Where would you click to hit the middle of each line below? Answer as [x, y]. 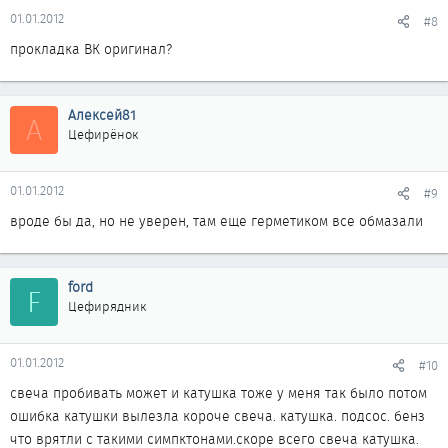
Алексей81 [102, 115]
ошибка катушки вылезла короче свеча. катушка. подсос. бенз [217, 416]
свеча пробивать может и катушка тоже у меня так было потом [218, 393]
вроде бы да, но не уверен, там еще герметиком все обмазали [216, 221]
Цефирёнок [103, 134]
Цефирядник [107, 306]
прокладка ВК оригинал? [91, 49]
